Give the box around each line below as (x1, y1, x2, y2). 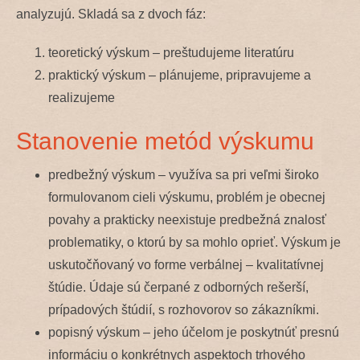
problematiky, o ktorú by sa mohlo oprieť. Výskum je (48, 235, 341, 249)
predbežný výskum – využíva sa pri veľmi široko (48, 167, 319, 182)
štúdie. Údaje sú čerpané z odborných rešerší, (48, 280, 309, 294)
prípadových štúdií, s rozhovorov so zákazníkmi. (48, 302, 319, 317)
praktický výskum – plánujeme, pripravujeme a (48, 67, 311, 82)
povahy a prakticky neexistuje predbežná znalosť (48, 212, 326, 227)
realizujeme (48, 90, 115, 104)
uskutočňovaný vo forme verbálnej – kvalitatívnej (48, 257, 324, 272)
